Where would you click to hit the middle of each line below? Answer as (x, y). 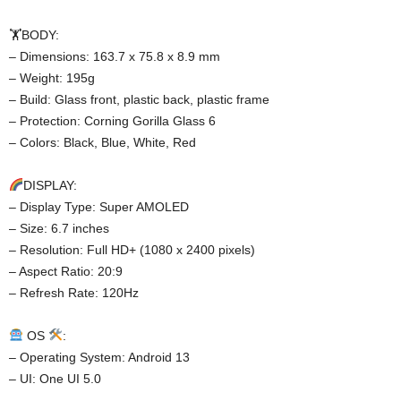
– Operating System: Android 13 (99, 357)
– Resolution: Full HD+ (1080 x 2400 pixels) (132, 249)
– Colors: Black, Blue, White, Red (102, 142)
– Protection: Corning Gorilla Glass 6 (112, 120)
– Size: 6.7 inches (59, 228)
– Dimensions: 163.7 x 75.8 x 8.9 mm (115, 56)
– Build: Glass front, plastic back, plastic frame (139, 99)
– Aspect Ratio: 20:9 (66, 271)
